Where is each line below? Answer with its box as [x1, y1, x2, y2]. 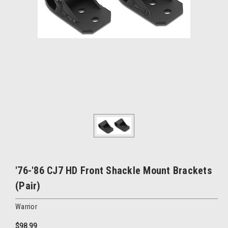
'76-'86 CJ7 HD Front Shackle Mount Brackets [15, 164, 212, 177]
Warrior [15, 202, 37, 211]
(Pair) [15, 179, 41, 192]
